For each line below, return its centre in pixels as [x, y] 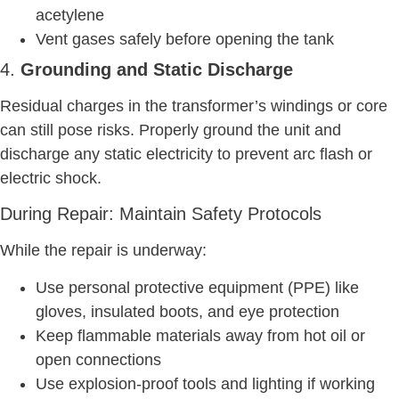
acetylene [70, 16]
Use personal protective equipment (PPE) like [197, 287]
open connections [98, 359]
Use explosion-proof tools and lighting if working [205, 383]
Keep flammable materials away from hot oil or [200, 335]
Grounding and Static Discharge [157, 70]
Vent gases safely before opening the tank [185, 40]
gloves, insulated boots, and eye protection [187, 311]
